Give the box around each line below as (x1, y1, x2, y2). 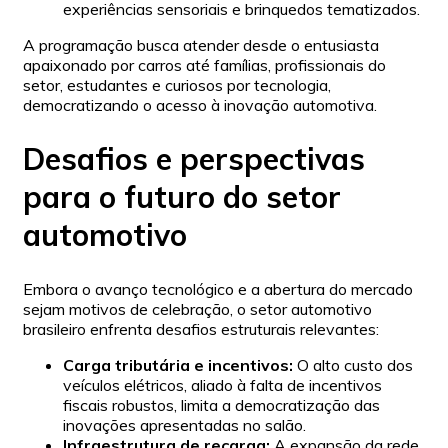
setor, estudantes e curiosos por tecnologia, (23, 75, 331, 96)
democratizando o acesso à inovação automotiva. (23, 95, 377, 116)
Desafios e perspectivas (23, 139, 365, 178)
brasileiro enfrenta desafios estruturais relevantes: (23, 318, 379, 339)
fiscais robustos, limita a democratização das (63, 394, 380, 415)
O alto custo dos (293, 354, 413, 375)
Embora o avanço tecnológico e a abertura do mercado (23, 278, 413, 299)
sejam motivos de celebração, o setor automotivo (23, 298, 372, 319)
